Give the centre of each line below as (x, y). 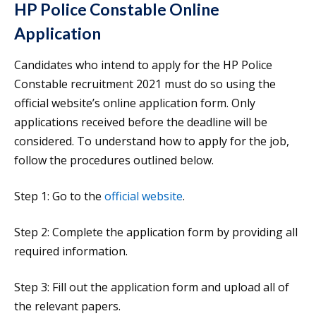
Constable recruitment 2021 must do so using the (145, 84)
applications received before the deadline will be (141, 122)
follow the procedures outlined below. (114, 160)
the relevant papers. (67, 306)
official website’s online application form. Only (135, 103)
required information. (71, 251)
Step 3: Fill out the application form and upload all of (152, 287)
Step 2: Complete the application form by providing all (156, 232)
